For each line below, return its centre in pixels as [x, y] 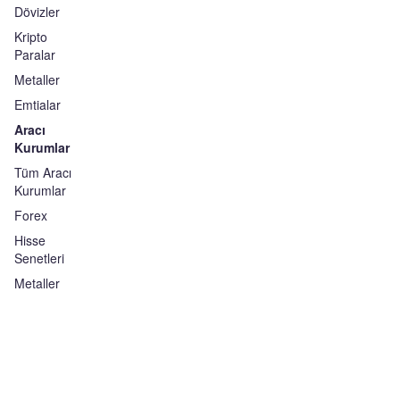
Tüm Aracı [43, 172]
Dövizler [37, 12]
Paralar [35, 54]
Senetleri [39, 258]
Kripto [31, 37]
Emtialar [37, 104]
